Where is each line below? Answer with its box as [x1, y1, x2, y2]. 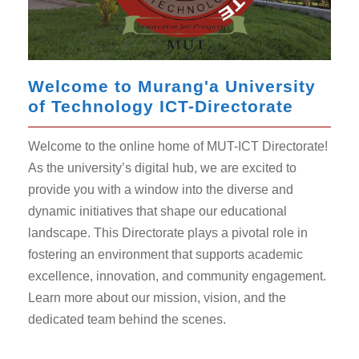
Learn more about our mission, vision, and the [28, 290, 286, 305]
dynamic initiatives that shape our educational [28, 204, 287, 218]
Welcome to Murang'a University [28, 76, 316, 95]
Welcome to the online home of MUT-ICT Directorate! [28, 139, 328, 153]
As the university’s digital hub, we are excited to [28, 160, 296, 175]
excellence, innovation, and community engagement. [28, 268, 326, 283]
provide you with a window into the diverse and [28, 182, 293, 196]
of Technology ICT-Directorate [28, 96, 293, 115]
